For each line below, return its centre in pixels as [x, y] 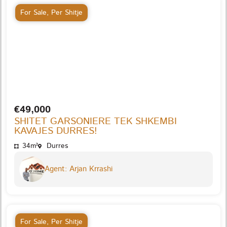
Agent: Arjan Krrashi [79, 169]
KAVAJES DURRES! [56, 131]
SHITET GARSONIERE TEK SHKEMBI [96, 121]
